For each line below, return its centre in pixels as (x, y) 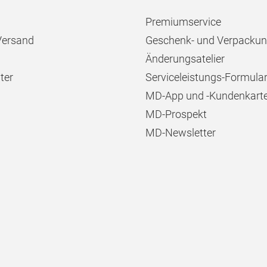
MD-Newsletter (181, 133)
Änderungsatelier (185, 59)
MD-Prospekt (176, 114)
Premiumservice (183, 22)
